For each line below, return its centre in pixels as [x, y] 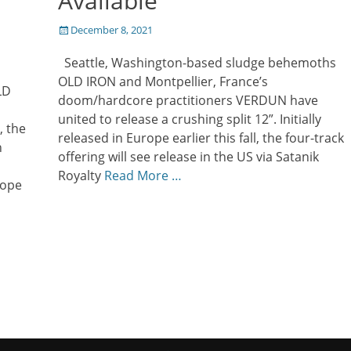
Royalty [81, 175]
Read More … [143, 175]
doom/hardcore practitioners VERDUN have [188, 100]
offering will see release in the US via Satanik [188, 156]
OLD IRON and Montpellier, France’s [163, 81]
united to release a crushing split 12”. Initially [190, 119]
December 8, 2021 [112, 29]
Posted [74, 29]
